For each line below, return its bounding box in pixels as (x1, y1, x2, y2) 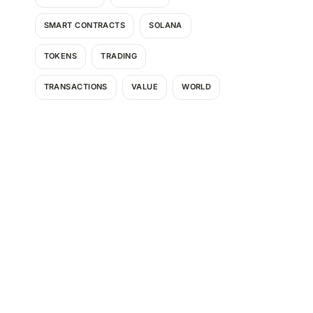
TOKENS (43, 51, 78, 61)
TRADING (101, 51, 138, 61)
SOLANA (149, 20, 182, 31)
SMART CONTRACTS (43, 20, 126, 31)
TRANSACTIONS (43, 82, 108, 92)
